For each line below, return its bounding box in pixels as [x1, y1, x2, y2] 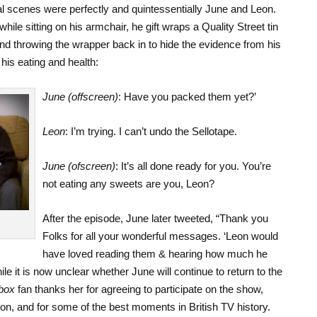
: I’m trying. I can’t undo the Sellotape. [64, 125, 237, 137]
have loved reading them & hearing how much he [42, 247, 267, 260]
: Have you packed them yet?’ [117, 90, 256, 103]
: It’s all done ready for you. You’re [115, 159, 271, 172]
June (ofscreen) [42, 159, 115, 172]
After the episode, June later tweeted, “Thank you [42, 212, 268, 224]
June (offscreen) [42, 90, 118, 103]
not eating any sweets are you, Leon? [42, 177, 214, 190]
